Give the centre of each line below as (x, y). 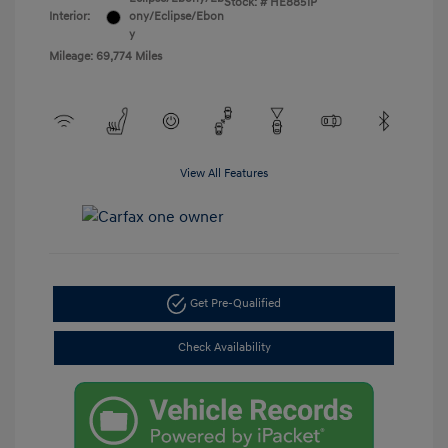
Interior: (69, 17)
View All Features (224, 174)
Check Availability (224, 347)
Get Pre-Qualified (236, 304)
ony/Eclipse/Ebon (176, 17)
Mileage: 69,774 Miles (105, 57)
